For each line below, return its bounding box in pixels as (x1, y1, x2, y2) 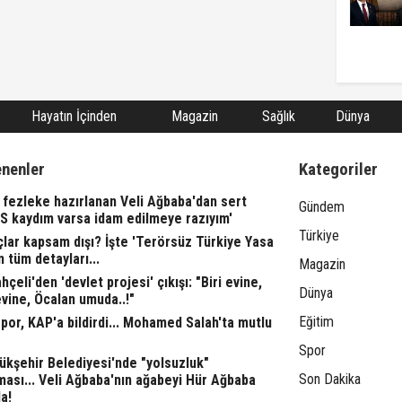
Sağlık (261, 108, 295, 126)
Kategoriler (299, 160, 379, 180)
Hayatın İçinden (31, 108, 117, 126)
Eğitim (299, 313, 335, 331)
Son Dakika (299, 371, 362, 389)
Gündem (299, 198, 345, 216)
